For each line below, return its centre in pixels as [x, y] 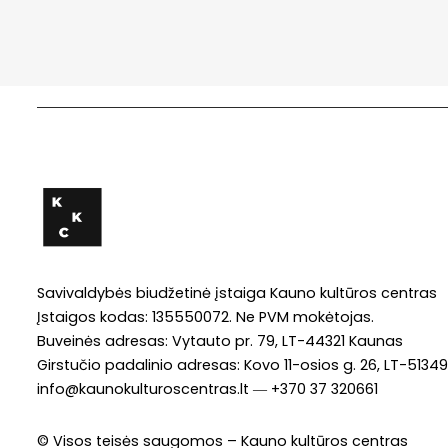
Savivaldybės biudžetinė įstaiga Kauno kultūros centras [237, 292]
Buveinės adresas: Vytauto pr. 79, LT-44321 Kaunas [220, 340]
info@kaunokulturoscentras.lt [143, 388]
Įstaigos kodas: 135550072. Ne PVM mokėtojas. [205, 316]
